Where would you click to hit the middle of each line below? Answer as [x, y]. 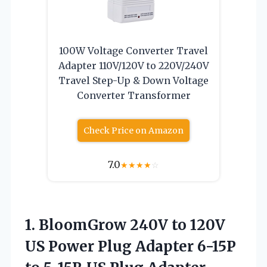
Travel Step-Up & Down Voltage [133, 80]
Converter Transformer [133, 95]
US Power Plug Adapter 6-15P [131, 246]
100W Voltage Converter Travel [133, 50]
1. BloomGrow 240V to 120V [125, 225]
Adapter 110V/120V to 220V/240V [133, 65]
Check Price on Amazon [133, 130]
